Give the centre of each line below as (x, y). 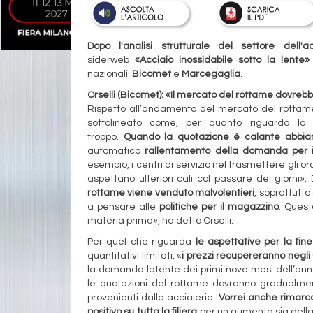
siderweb (108, 60)
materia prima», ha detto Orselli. (160, 220)
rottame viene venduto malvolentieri (171, 192)
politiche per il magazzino (219, 206)
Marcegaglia (211, 74)
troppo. (105, 137)
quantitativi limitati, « (135, 255)
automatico (116, 151)
